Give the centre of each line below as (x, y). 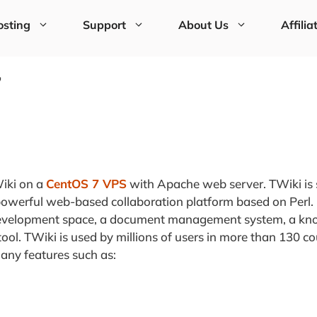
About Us (203, 25)
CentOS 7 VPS (86, 184)
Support (104, 25)
